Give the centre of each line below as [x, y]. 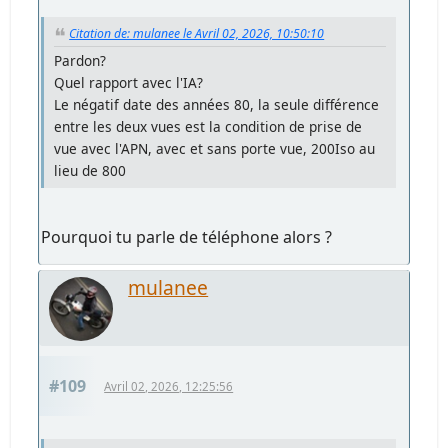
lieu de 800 [90, 171]
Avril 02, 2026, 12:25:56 [169, 387]
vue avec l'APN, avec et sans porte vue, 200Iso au [215, 149]
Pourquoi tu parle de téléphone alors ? [187, 237]
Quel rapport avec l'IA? [129, 83]
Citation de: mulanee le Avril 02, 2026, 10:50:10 [197, 34]
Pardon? [80, 61]
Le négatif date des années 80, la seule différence [217, 105]
